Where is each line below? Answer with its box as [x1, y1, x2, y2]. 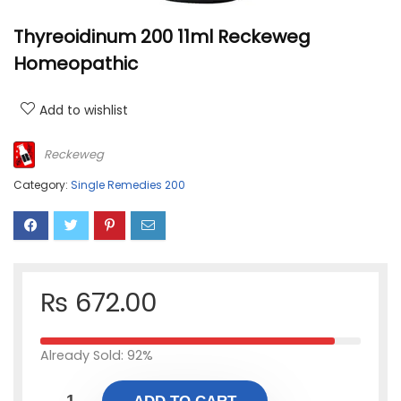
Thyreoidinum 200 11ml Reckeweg [13, 24, 311, 49]
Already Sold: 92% [40, 346, 153, 364]
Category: [13, 177, 71, 192]
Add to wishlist [39, 101, 128, 119]
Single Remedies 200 [71, 177, 185, 192]
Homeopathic [13, 51, 138, 76]
